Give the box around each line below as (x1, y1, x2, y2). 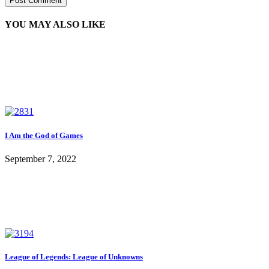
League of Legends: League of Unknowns (5, 252, 143, 261)
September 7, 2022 (5, 153, 76, 164)
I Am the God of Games (5, 130, 83, 140)
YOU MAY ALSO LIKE (5, 19, 106, 30)
